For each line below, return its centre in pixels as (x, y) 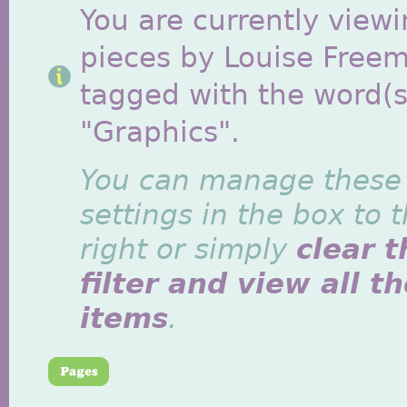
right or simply (188, 249)
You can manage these (241, 180)
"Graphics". (160, 132)
